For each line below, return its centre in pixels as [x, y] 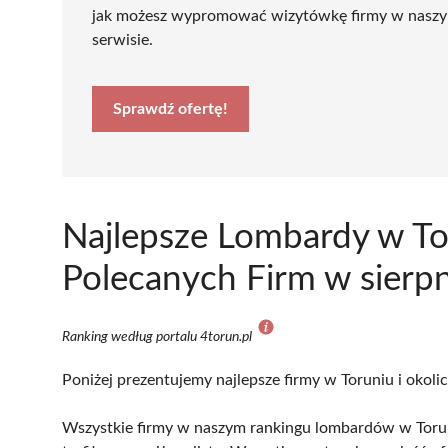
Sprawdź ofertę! [170, 108]
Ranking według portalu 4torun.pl [158, 336]
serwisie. [122, 39]
